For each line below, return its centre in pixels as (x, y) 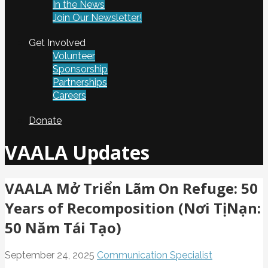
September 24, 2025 (50, 255)
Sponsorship (80, 69)
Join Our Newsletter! (97, 18)
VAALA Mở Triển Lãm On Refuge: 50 (131, 188)
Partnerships (80, 82)
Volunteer (74, 56)
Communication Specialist (155, 255)
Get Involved (57, 43)
